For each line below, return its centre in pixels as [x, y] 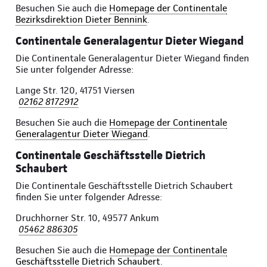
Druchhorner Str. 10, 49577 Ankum [87, 218]
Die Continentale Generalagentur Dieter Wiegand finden [132, 58]
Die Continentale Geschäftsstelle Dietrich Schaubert [124, 186]
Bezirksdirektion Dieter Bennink [81, 20]
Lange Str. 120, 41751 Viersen [75, 91]
